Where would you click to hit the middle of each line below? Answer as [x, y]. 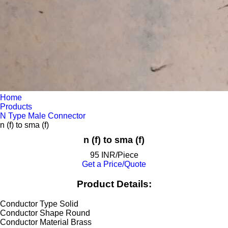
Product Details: [114, 184]
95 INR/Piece [114, 155]
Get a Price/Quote [114, 164]
